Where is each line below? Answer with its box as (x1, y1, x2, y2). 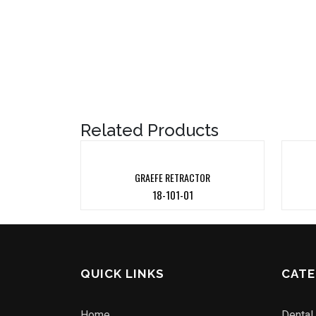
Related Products (80, 120, 219, 140)
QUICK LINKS (80, 267, 164, 281)
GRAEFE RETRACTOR (135, 170, 210, 185)
